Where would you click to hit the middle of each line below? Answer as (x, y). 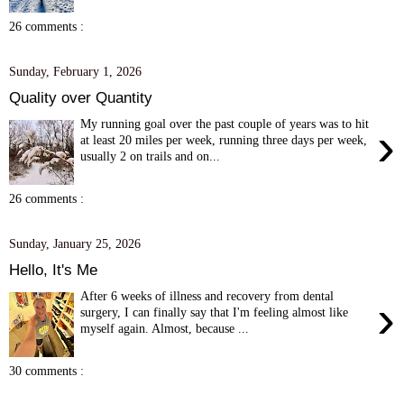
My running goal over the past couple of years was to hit (225, 123)
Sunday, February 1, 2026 (75, 72)
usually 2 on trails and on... (151, 156)
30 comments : (46, 371)
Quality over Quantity (81, 97)
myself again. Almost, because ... (165, 328)
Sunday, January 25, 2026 (75, 244)
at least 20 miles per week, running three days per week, (224, 139)
